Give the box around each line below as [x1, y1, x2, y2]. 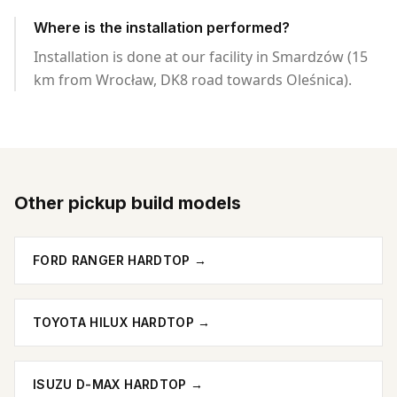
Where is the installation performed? [34, 19, 290, 36]
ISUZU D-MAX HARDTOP [33, 377, 187, 392]
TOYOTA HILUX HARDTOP [33, 315, 195, 330]
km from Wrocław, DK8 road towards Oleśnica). [34, 70, 352, 90]
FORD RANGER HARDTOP [33, 253, 191, 268]
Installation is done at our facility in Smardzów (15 [34, 47, 368, 66]
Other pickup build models [14, 192, 241, 214]
